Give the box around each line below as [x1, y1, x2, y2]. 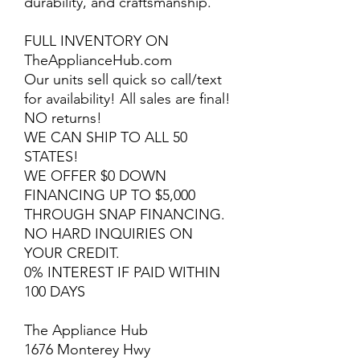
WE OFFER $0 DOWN [24, 167, 166, 185]
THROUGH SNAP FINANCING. [24, 206, 225, 223]
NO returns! [24, 109, 102, 127]
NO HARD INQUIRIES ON [24, 225, 193, 243]
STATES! [24, 148, 79, 166]
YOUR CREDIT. [24, 244, 120, 262]
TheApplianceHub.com [24, 51, 172, 69]
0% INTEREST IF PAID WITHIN [24, 264, 220, 281]
